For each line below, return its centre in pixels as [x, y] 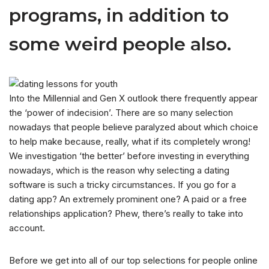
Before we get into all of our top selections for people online [133, 261]
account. [27, 228]
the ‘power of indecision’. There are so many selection [121, 113]
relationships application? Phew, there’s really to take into [126, 214]
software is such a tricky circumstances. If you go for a [122, 185]
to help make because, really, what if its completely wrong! [130, 142]
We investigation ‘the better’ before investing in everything [129, 156]
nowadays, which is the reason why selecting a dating [119, 171]
